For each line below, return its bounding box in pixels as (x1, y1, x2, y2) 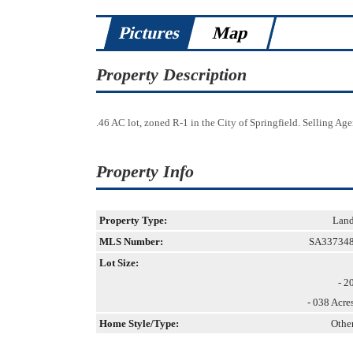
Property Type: (99, 214, 167, 226)
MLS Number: (99, 236, 163, 247)
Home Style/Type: (99, 318, 179, 329)
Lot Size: (99, 257, 139, 269)
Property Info (96, 162, 194, 181)
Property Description (96, 65, 247, 84)
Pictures (117, 23, 183, 43)
